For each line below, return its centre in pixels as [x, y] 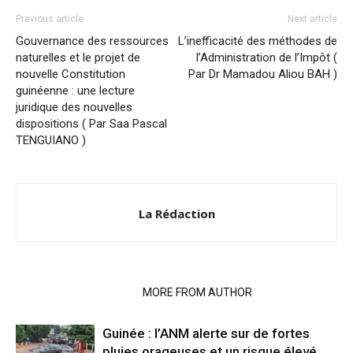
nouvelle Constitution [71, 74]
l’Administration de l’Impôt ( [267, 57]
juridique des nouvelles [74, 107]
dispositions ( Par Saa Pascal [91, 123]
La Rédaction [176, 213]
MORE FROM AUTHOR [197, 292]
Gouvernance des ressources [92, 41]
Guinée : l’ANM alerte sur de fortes [206, 333]
